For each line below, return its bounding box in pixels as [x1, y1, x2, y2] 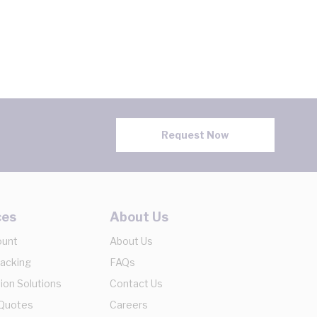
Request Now [161, 129, 229, 141]
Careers [110, 299, 148, 311]
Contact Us [110, 277, 163, 289]
